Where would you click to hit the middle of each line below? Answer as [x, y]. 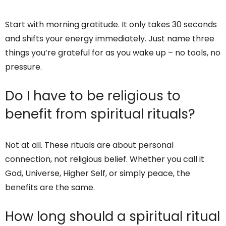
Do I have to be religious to [93, 96]
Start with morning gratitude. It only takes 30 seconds [111, 25]
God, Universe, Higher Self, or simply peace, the [98, 174]
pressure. [23, 67]
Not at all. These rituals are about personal [89, 145]
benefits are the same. [50, 188]
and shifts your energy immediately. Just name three [110, 39]
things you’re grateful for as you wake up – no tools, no [113, 53]
